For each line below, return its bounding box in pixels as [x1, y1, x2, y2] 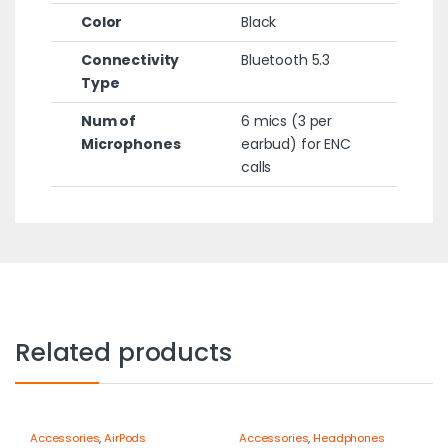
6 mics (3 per [240, 111, 333, 132]
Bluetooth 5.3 [240, 50, 331, 71]
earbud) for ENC [240, 134, 351, 155]
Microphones [80, 134, 181, 155]
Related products [15, 335, 232, 371]
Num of [80, 111, 137, 132]
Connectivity [80, 50, 180, 71]
